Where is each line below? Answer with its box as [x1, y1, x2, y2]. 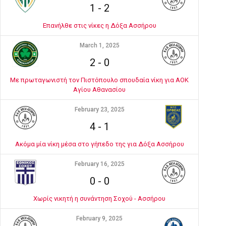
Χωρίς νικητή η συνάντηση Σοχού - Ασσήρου [33, 195, 165, 202]
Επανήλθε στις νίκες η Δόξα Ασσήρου [42, 22, 156, 29]
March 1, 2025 [79, 42, 120, 49]
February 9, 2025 [76, 215, 123, 222]
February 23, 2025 [74, 106, 125, 113]
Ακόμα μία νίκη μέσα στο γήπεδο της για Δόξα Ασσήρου [15, 140, 184, 148]
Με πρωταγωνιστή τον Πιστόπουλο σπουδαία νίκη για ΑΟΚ [10, 76, 189, 84]
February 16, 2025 [74, 160, 125, 167]
